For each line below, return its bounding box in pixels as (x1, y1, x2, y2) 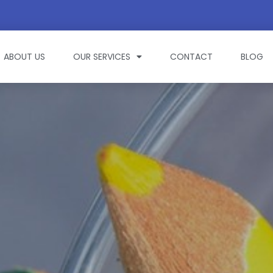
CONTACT (170, 51, 213, 63)
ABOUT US (4, 51, 46, 63)
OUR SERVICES (73, 51, 131, 63)
